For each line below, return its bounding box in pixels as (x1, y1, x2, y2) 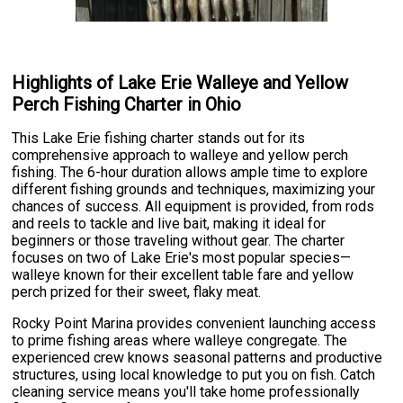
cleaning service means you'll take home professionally (12, 383, 361, 401)
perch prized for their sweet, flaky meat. (12, 283, 262, 301)
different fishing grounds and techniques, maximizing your (12, 181, 376, 199)
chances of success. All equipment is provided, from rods (12, 198, 375, 216)
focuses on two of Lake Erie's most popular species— (12, 249, 352, 267)
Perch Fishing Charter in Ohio (12, 93, 242, 115)
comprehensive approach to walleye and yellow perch (12, 147, 349, 165)
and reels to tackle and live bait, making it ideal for (12, 215, 327, 233)
